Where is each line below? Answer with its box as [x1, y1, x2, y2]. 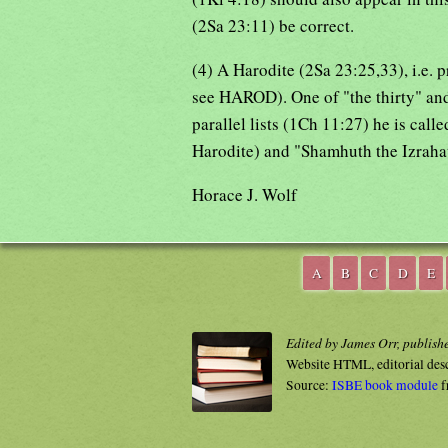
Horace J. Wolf [192, 182, 297, 206]
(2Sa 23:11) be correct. [192, 13, 354, 37]
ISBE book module [331, 375, 438, 394]
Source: [285, 375, 332, 394]
